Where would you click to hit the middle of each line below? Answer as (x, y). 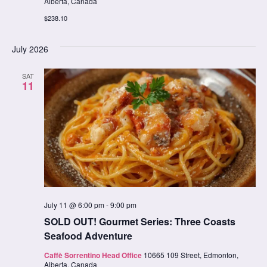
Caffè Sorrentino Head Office (94, 255)
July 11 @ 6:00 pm (74, 204)
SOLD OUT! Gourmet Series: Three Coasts (139, 221)
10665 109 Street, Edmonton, (191, 254)
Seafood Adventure (88, 235)
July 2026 (30, 49)
